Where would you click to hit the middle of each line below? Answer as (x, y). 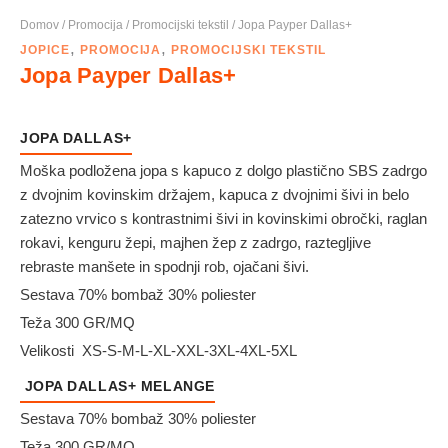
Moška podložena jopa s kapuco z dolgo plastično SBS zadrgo (223, 170)
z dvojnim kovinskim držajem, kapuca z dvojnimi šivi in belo (214, 194)
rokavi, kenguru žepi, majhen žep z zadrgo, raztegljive (195, 242)
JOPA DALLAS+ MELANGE (119, 385)
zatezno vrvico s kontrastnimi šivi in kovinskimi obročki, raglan (223, 218)
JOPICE (45, 50)
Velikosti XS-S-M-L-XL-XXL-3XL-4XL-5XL (158, 350)
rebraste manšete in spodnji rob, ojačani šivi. (164, 266)
